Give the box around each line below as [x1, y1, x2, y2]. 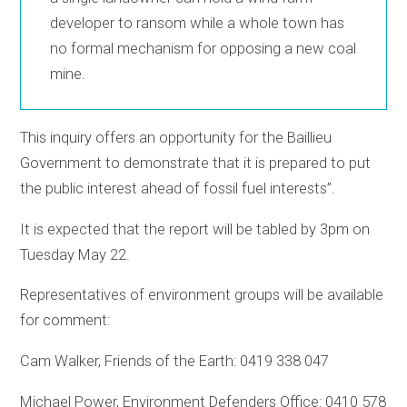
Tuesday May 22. [20, 245, 131, 263]
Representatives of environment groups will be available [20, 286, 384, 304]
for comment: [20, 312, 111, 330]
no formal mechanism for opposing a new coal [50, 39, 357, 57]
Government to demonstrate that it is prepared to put [20, 154, 372, 172]
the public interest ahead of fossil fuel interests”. [20, 180, 336, 197]
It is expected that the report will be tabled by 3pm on [20, 220, 371, 238]
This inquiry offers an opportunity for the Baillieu [20, 129, 333, 146]
